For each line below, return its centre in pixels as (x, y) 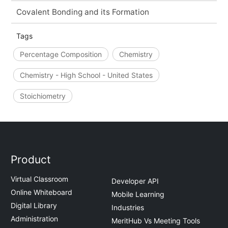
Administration (35, 219)
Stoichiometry (42, 96)
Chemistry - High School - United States (86, 75)
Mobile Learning (138, 194)
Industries (128, 207)
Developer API (135, 181)
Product (31, 160)
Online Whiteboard (42, 192)
